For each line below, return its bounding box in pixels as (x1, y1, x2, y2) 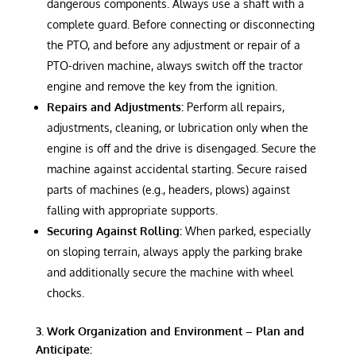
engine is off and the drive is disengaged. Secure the (46, 141, 316, 155)
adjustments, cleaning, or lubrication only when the (46, 120, 308, 134)
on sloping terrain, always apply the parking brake (46, 244, 303, 258)
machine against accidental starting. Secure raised (46, 161, 307, 176)
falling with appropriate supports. (46, 203, 218, 217)
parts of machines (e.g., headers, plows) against (46, 182, 290, 196)
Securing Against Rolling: (46, 223, 182, 238)
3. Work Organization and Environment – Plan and (35, 323, 304, 338)
